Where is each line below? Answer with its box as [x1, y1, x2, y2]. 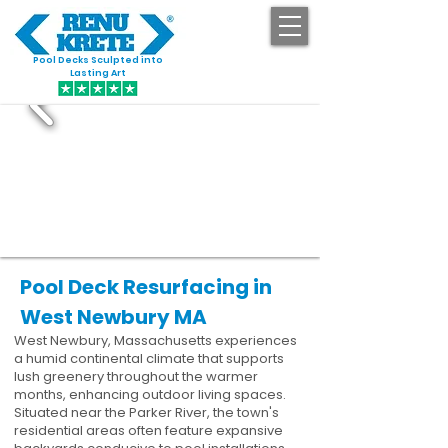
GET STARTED [214, 61, 304, 76]
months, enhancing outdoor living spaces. [14, 385, 286, 404]
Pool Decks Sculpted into [33, 54, 163, 66]
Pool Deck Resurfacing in [20, 273, 272, 301]
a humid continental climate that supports [14, 349, 284, 368]
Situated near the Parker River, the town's [14, 403, 279, 422]
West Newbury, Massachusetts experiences [14, 331, 297, 350]
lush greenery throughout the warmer [14, 367, 258, 386]
